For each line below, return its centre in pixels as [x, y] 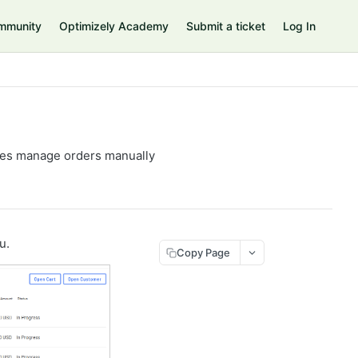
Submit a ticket [226, 26]
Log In [299, 26]
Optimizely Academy [114, 26]
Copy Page [203, 252]
